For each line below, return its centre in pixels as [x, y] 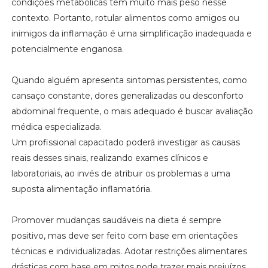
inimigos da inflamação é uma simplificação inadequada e [131, 34]
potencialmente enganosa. [67, 49]
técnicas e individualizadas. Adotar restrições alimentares [129, 252]
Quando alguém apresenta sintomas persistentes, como [129, 80]
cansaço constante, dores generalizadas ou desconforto [127, 96]
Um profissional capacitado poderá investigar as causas [125, 143]
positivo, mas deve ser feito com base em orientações [124, 236]
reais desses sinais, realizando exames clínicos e [109, 158]
